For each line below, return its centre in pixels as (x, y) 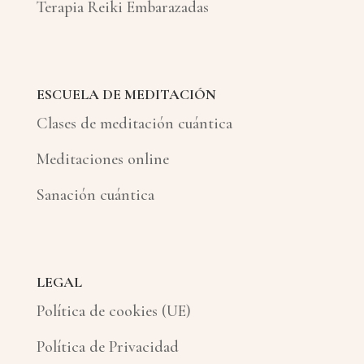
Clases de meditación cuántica (134, 123)
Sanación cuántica (95, 195)
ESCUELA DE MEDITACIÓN (126, 94)
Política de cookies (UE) (113, 312)
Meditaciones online (102, 159)
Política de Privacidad (107, 347)
